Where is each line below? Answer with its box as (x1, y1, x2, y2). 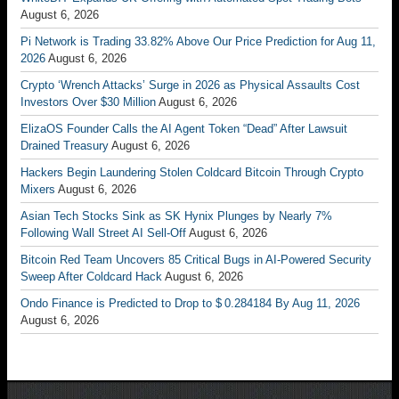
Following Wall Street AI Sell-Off (20, 225, 186, 240)
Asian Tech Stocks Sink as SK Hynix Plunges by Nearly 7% (20, 208, 332, 223)
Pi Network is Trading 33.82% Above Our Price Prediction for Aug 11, (20, 34, 376, 48)
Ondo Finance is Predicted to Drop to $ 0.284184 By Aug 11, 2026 (20, 296, 360, 310)
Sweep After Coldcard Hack (20, 269, 162, 283)
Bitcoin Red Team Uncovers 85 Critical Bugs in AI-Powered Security (20, 252, 371, 266)
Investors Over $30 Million (20, 94, 156, 109)
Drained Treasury (20, 138, 109, 152)
